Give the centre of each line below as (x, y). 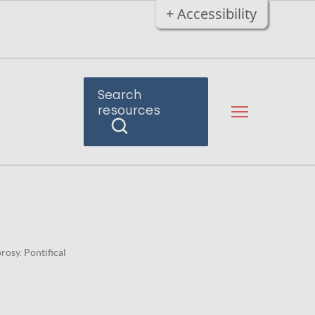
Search (120, 95)
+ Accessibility (211, 14)
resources (129, 110)
